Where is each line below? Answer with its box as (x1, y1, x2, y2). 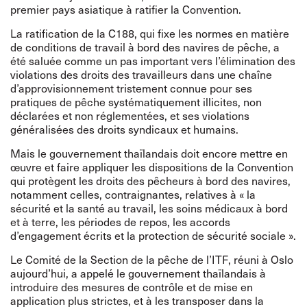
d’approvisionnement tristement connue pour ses (10, 79, 252, 96)
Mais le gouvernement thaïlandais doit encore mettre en (10, 145, 288, 161)
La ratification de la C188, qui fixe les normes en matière (10, 25, 289, 41)
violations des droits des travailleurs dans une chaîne (10, 66, 272, 82)
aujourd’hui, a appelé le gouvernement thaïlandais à (10, 265, 266, 281)
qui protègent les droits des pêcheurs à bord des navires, (10, 172, 291, 188)
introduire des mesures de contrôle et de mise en (10, 278, 253, 295)
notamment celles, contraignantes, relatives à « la (10, 186, 256, 202)
